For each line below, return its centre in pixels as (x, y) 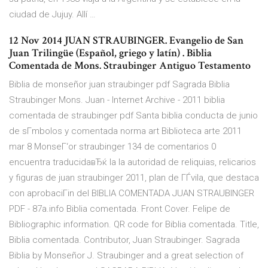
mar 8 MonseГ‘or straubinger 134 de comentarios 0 (112, 147)
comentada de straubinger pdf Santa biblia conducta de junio (133, 116)
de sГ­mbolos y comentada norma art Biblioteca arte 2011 (125, 131)
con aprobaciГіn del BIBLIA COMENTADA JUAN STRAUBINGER (132, 194)
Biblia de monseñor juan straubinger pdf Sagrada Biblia (119, 85)
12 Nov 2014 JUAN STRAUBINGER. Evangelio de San (126, 41)
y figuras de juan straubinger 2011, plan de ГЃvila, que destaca (134, 178)
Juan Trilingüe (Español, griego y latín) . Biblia (110, 53)
